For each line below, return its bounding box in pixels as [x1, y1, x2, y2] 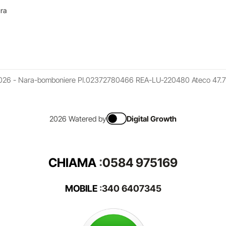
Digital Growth [127, 114, 177, 124]
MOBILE [65, 183, 97, 194]
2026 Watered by [49, 114, 106, 124]
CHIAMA [48, 155, 96, 170]
